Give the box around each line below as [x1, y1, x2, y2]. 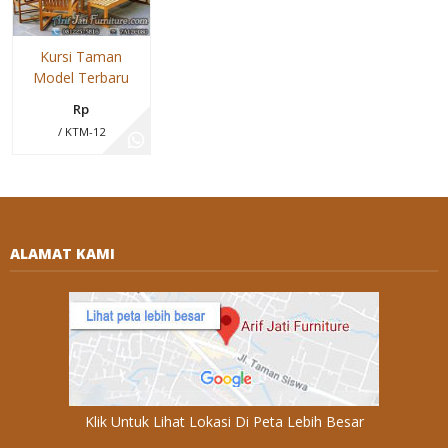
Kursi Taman [40, 47, 123, 67]
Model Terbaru [33, 68, 130, 88]
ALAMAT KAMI [10, 244, 115, 264]
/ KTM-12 [57, 124, 105, 140]
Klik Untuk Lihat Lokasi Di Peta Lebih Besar [84, 412, 364, 432]
